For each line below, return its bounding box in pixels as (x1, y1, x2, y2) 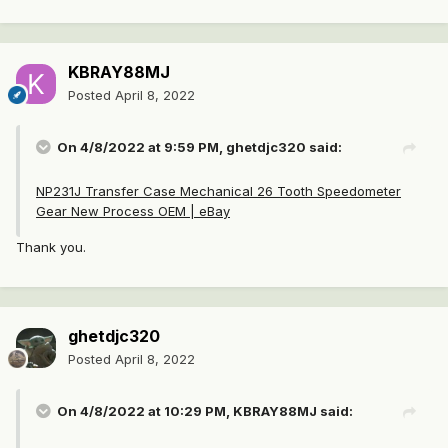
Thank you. (16, 239, 86, 256)
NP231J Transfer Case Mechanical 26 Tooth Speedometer (36, 183, 401, 200)
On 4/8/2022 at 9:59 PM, (57, 139, 226, 156)
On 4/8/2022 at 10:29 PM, (57, 403, 233, 420)
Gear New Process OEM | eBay (36, 203, 230, 220)
